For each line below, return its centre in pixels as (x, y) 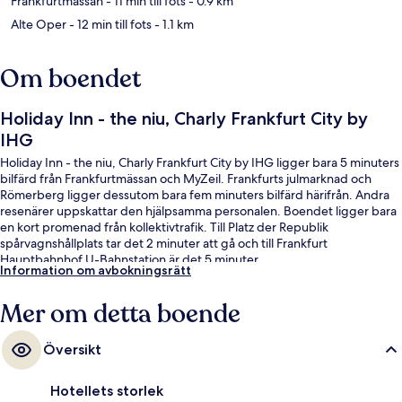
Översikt (72, 350)
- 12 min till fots (109, 25)
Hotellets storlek (107, 391)
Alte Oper (39, 25)
